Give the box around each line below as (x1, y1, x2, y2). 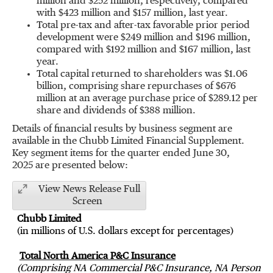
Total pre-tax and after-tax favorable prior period (37, 21, 250, 30)
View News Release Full (38, 185, 140, 194)
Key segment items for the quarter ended (12, 149, 193, 158)
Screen (73, 197, 102, 207)
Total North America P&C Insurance (19, 252, 175, 261)
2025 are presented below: (12, 161, 138, 171)
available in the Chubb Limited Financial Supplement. (12, 136, 244, 146)
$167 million (179, 45, 230, 55)
